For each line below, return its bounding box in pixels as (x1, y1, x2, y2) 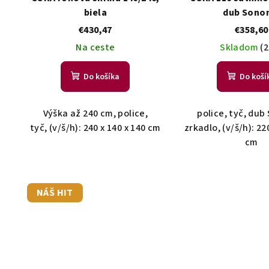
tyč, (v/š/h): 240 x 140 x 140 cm (30, 121, 161, 135)
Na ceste (76, 41, 115, 55)
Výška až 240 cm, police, (43, 107, 148, 121)
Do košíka (83, 71, 120, 83)
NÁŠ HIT (37, 186, 73, 200)
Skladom (220, 41, 261, 55)
